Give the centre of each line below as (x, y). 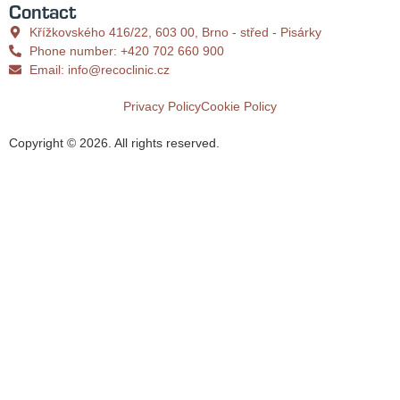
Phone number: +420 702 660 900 (128, 50)
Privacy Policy (162, 106)
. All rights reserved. (164, 142)
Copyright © (44, 142)
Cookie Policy (239, 106)
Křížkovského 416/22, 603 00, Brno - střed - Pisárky (175, 32)
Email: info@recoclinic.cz (99, 69)
